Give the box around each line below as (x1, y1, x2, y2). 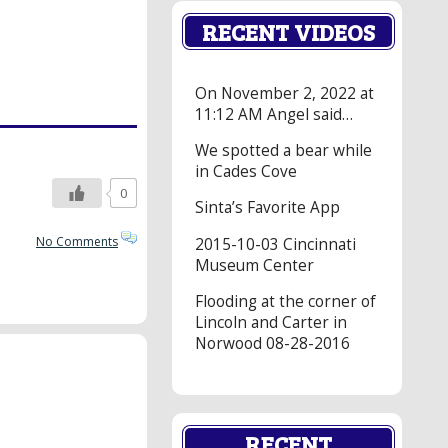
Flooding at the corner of (195, 291, 376, 313)
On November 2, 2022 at (195, 82, 374, 104)
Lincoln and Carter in (195, 312, 347, 334)
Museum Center (195, 254, 314, 276)
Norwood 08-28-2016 (195, 333, 350, 355)
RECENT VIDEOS (202, 15, 375, 47)
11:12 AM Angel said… (195, 103, 353, 125)
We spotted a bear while (195, 139, 372, 161)
